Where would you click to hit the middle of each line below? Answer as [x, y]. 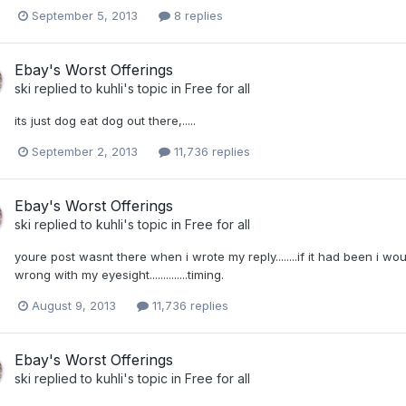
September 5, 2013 [85, 15]
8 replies [197, 15]
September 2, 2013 [85, 152]
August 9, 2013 [74, 306]
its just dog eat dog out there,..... [105, 121]
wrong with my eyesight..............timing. [119, 275]
